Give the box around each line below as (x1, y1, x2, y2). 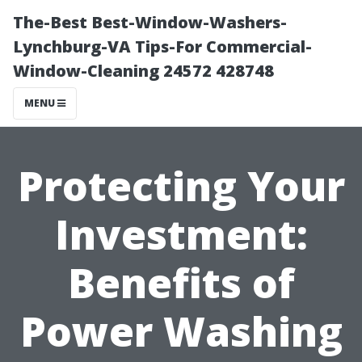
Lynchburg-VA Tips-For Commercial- (13, 36, 312, 57)
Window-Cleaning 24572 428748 (13, 60, 274, 82)
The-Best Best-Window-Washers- (13, 11, 287, 33)
